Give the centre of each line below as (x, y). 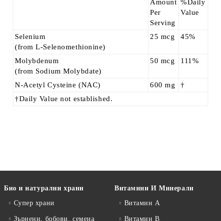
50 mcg (163, 61)
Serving (163, 23)
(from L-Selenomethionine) (60, 47)
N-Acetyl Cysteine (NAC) (58, 85)
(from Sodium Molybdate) (58, 71)
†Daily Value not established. (64, 99)
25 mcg (163, 37)
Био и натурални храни (44, 188)
